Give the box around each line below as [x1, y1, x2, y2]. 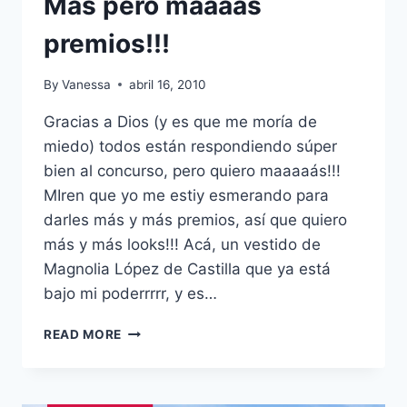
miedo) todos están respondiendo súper [44, 136, 337, 155]
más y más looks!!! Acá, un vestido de [44, 234, 321, 253]
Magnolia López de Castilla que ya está [44, 259, 331, 278]
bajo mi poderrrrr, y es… [44, 283, 217, 303]
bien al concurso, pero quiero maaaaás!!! [44, 161, 341, 180]
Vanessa [62, 76, 112, 92]
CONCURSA [121, 322, 198, 337]
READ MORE [44, 326, 123, 342]
